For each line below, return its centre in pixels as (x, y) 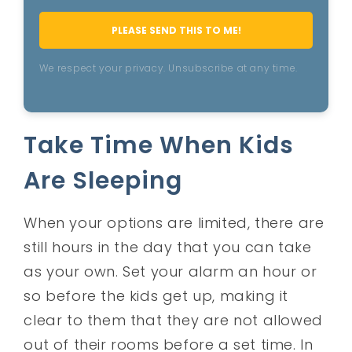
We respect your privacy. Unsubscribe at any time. (169, 68)
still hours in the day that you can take (168, 247)
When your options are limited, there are (174, 222)
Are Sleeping (103, 180)
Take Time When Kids (159, 145)
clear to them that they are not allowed (173, 320)
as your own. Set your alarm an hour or (170, 271)
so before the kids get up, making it (156, 295)
